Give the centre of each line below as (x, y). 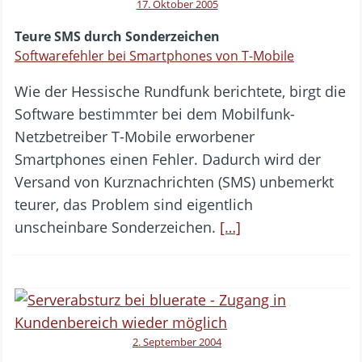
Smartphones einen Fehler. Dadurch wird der (168, 160)
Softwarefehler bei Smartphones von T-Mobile (154, 56)
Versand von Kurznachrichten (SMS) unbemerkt (174, 182)
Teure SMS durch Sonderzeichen (117, 37)
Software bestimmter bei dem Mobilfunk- (155, 114)
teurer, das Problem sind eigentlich (134, 205)
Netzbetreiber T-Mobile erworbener (135, 137)
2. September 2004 (177, 342)
